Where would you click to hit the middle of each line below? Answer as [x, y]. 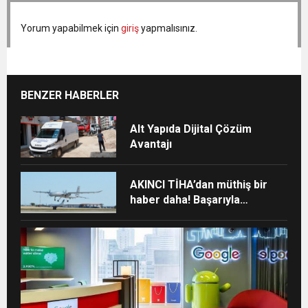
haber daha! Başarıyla [185, 200]
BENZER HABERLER [70, 96]
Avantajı [151, 144]
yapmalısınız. [168, 29]
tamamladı [157, 215]
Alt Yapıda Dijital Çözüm [191, 129]
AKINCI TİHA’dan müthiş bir [199, 185]
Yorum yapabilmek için [71, 29]
